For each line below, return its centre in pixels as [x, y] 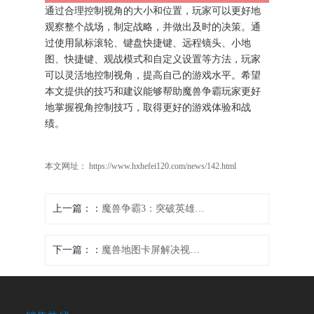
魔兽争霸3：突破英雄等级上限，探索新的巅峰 [200, 209]
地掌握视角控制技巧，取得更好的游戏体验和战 [148, 108]
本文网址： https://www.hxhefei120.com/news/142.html [141, 166]
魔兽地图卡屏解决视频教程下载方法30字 [195, 250]
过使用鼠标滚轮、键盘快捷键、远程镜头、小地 [148, 43]
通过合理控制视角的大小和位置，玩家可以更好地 [153, 11]
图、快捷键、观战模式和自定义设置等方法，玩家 [153, 60]
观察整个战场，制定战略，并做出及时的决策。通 [153, 27]
